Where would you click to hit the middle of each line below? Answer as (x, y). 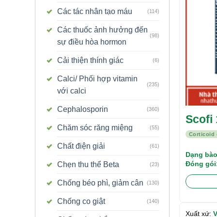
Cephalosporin (83, 109)
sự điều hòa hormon (92, 42)
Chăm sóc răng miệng (95, 127)
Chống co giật (81, 201)
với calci (72, 91)
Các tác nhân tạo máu (95, 11)
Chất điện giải (81, 146)
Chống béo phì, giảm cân (100, 183)
